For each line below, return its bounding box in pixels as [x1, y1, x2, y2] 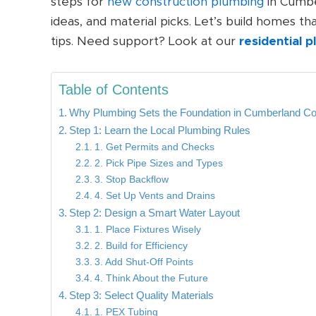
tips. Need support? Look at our [51, 35, 239, 47]
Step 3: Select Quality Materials [69, 289, 214, 302]
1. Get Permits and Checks [94, 142, 214, 153]
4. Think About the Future [94, 273, 208, 284]
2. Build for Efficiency [94, 241, 188, 252]
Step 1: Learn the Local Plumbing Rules [69, 124, 251, 137]
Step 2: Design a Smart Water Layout [69, 207, 241, 219]
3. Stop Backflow [94, 174, 169, 186]
